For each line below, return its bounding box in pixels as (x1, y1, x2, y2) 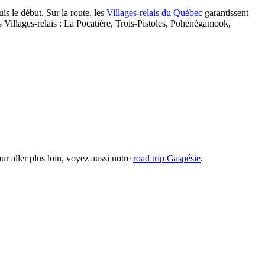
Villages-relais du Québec (106, 7, 202, 18)
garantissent (202, 7, 248, 18)
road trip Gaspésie (133, 153, 201, 163)
